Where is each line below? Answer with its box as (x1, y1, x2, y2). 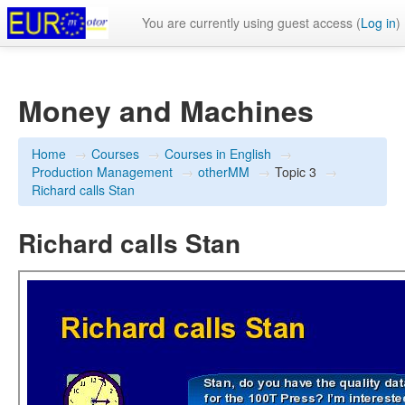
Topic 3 (275, 163, 316, 181)
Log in (361, 14, 396, 32)
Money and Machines (18, 89, 314, 131)
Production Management (32, 163, 173, 181)
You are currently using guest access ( (142, 14, 361, 32)
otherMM (198, 163, 250, 181)
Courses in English (165, 145, 271, 163)
